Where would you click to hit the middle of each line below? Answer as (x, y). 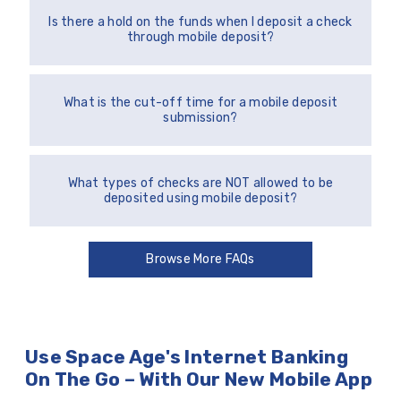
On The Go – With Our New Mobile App (199, 380)
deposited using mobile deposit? (200, 198)
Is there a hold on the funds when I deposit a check (200, 22)
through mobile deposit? (200, 37)
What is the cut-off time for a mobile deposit (200, 102)
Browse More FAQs (200, 259)
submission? (200, 118)
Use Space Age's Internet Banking (187, 357)
